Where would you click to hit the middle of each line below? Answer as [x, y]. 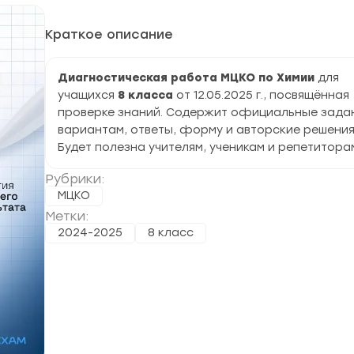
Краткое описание [109, 34]
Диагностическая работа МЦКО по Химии [186, 78]
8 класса [144, 95]
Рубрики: [75, 179]
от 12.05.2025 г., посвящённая [261, 95]
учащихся [86, 95]
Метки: [67, 216]
